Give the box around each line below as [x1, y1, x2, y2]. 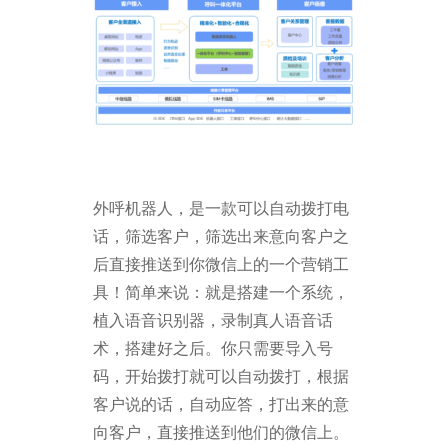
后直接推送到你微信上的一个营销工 [93, 255, 350, 273]
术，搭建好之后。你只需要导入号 [93, 339, 334, 357]
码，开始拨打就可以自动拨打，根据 [93, 367, 350, 385]
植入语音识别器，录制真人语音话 [93, 311, 334, 329]
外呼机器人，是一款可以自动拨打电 [93, 199, 350, 217]
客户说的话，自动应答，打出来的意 [93, 395, 350, 413]
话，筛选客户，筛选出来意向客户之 [93, 227, 350, 245]
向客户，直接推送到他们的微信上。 [93, 423, 350, 441]
